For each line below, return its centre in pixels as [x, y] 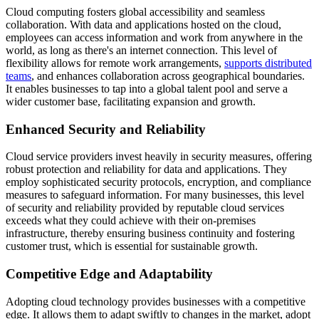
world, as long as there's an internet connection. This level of [141, 50]
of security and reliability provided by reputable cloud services [145, 208]
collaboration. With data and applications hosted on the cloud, [143, 25]
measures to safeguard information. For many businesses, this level [155, 195]
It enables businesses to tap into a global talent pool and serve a [147, 89]
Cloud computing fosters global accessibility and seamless [135, 12]
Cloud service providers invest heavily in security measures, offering [159, 157]
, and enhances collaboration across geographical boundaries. [168, 76]
